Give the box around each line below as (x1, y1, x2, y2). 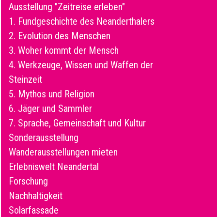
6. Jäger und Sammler (9, 102, 92, 114)
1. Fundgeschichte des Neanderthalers (9, 15, 155, 27)
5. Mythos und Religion (9, 88, 94, 100)
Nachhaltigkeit (9, 189, 62, 201)
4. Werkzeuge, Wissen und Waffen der (9, 59, 153, 71)
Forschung (9, 175, 48, 187)
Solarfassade (9, 204, 59, 216)
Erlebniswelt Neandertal (9, 160, 99, 172)
